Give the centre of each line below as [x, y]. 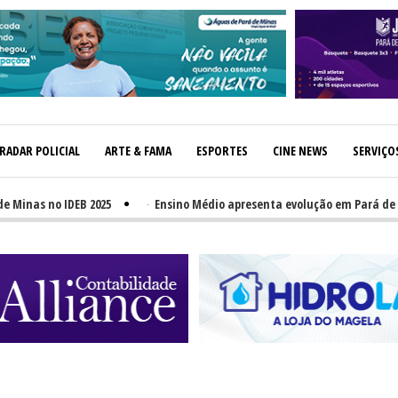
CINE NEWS [300, 151]
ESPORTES [222, 151]
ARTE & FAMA [138, 151]
